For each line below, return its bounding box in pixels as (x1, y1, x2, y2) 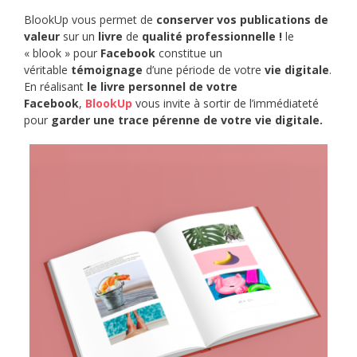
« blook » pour (24, 45, 100, 61)
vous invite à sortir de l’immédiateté (132, 96, 319, 112)
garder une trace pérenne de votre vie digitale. (51, 112, 326, 128)
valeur (24, 29, 60, 45)
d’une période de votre (143, 62, 265, 78)
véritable (24, 62, 71, 78)
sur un (60, 29, 98, 45)
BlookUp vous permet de (24, 12, 156, 28)
